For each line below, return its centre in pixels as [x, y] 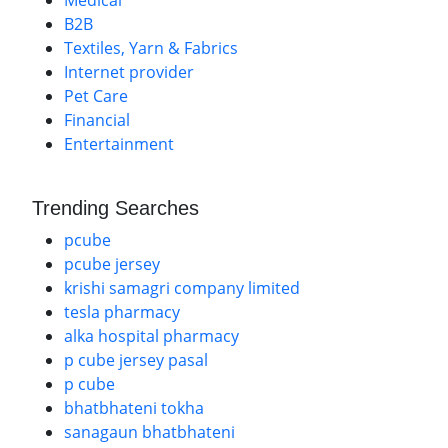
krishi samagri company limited [182, 288]
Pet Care [96, 96]
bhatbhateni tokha [134, 408]
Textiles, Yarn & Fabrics [151, 48]
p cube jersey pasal [136, 360]
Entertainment [119, 144]
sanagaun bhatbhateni [149, 432]
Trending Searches [115, 208]
